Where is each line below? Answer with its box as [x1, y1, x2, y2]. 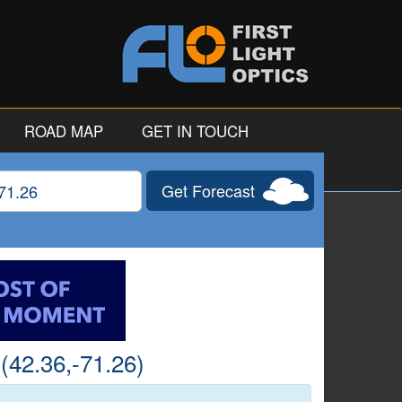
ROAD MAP [24, 120, 103, 142]
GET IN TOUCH [142, 120, 249, 142]
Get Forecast [161, 179, 255, 202]
